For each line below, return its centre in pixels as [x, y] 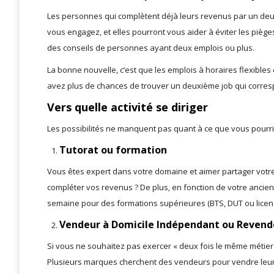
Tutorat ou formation [113, 150]
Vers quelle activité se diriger [128, 107]
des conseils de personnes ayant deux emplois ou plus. [151, 48]
